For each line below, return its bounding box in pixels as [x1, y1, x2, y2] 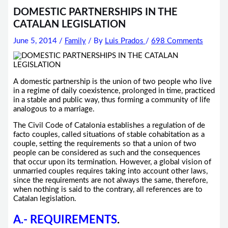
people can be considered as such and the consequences [13, 149, 201, 157]
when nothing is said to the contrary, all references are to [13, 186, 203, 194]
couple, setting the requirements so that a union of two [13, 140, 196, 148]
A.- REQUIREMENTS [13, 214, 117, 225]
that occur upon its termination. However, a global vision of [13, 158, 211, 166]
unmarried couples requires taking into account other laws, [13, 167, 208, 176]
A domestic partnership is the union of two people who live [13, 77, 212, 85]
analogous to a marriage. [13, 105, 95, 113]
